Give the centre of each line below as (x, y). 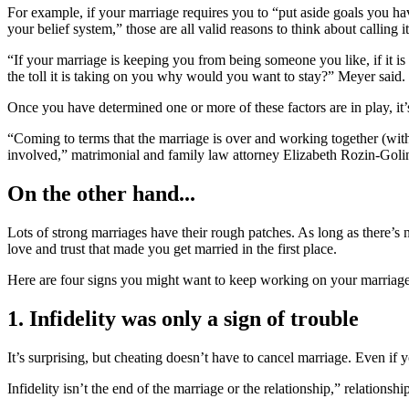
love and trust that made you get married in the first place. (172, 249)
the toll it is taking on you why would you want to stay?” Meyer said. (206, 77)
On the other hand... (101, 194)
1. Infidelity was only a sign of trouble (183, 318)
